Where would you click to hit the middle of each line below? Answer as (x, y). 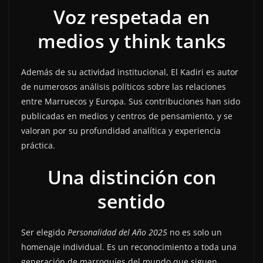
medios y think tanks (131, 41)
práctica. (38, 146)
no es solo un (195, 232)
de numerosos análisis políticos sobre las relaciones (124, 87)
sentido (131, 201)
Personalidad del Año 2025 (117, 232)
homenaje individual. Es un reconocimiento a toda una (129, 247)
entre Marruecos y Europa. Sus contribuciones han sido (131, 102)
